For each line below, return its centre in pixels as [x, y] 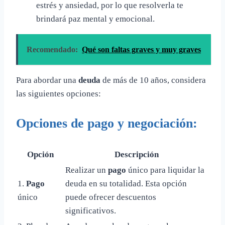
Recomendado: [52, 49]
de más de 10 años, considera [153, 80]
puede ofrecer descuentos [111, 197]
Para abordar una [47, 80]
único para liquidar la [165, 170]
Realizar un [87, 170]
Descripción [136, 154]
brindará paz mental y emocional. [95, 19]
